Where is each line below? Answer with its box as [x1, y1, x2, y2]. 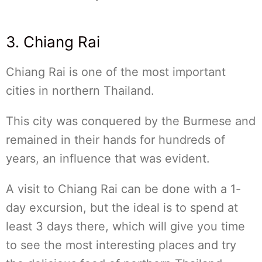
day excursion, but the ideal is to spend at [6, 201, 238, 215]
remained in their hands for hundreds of [6, 133, 225, 147]
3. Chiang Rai [6, 33, 100, 51]
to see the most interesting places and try [6, 238, 236, 252]
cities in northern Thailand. [6, 84, 154, 98]
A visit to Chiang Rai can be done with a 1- [6, 182, 241, 196]
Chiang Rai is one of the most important [6, 65, 226, 79]
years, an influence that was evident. [6, 151, 210, 166]
